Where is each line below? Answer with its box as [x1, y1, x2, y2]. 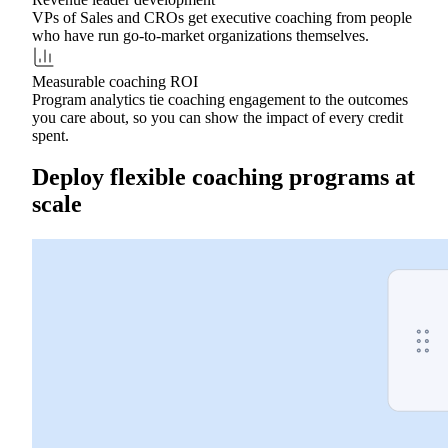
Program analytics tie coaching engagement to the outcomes [32, 90, 408, 108]
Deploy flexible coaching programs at [32, 164, 415, 191]
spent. [32, 126, 69, 144]
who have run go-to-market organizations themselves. [32, 26, 369, 44]
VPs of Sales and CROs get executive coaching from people [32, 8, 412, 26]
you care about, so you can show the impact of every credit [32, 108, 403, 126]
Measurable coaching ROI [32, 72, 198, 90]
